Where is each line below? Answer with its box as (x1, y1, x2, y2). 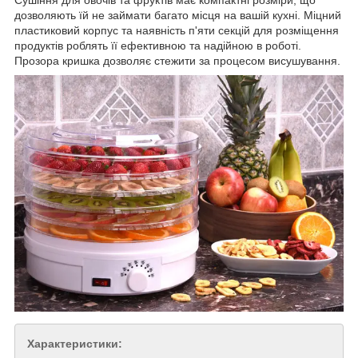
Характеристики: (27, 336, 122, 350)
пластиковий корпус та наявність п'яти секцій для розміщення (14, 23, 339, 37)
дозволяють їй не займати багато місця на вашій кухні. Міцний (14, 8, 341, 22)
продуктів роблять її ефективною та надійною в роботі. (14, 38, 301, 52)
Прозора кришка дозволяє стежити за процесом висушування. (14, 54, 340, 67)
